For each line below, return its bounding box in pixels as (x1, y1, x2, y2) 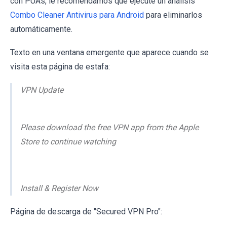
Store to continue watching (20, 136, 116, 146)
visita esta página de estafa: (10, 61, 110, 71)
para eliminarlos (144, 10, 202, 20)
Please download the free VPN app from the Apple (20, 122, 199, 132)
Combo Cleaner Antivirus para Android (10, 10, 144, 20)
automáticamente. (10, 24, 72, 34)
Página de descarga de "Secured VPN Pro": (10, 206, 162, 216)
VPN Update (20, 85, 63, 95)
